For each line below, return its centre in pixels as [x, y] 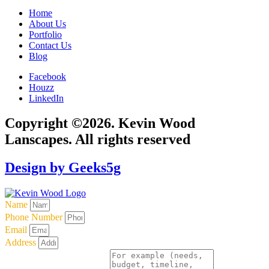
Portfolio [45, 34]
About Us [47, 23]
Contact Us [50, 45]
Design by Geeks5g [63, 168]
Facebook [47, 76]
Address [22, 243]
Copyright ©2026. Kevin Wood [100, 123]
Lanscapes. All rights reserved [98, 140]
